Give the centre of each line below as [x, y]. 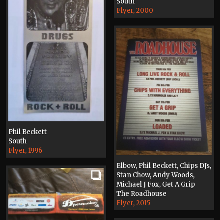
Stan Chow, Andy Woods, [155, 175]
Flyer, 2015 [133, 203]
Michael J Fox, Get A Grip [156, 184]
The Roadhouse [141, 193]
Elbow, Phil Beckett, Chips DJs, [164, 165]
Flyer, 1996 [25, 151]
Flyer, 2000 [135, 11]
